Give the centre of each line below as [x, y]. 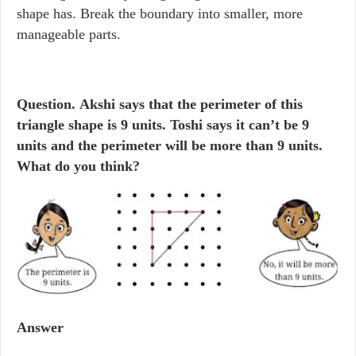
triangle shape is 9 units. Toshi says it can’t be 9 [163, 125]
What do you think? [78, 166]
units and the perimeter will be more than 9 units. [170, 145]
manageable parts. [69, 34]
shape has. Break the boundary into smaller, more [160, 14]
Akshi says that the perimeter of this [189, 104]
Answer [40, 327]
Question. [46, 104]
